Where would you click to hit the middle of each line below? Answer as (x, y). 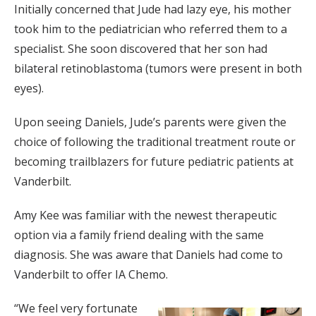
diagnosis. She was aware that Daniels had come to (148, 254)
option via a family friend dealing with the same (139, 235)
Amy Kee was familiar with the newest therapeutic (145, 215)
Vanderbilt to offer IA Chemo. (91, 274)
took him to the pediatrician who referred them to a (151, 29)
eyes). (29, 88)
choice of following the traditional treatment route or (155, 141)
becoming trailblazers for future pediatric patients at (154, 161)
